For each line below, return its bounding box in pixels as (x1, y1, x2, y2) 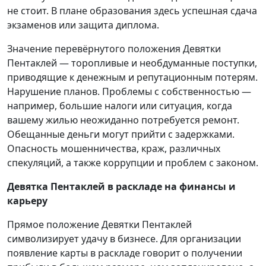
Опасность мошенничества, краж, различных (7, 142, 220, 156)
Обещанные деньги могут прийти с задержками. (7, 128, 235, 141)
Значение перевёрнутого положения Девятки (7, 42, 221, 56)
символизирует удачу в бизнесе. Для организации (7, 232, 241, 246)
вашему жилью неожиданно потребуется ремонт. (7, 113, 239, 127)
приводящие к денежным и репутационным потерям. (7, 71, 258, 84)
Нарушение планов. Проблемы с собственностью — (7, 85, 251, 99)
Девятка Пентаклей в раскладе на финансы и (7, 180, 236, 194)
